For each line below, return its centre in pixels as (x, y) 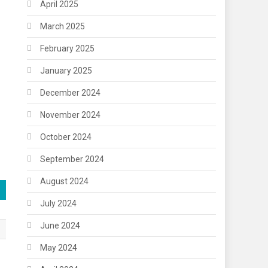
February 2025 (68, 48)
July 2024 (59, 203)
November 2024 (71, 115)
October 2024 (66, 137)
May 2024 (59, 247)
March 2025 (63, 26)
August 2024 (65, 181)
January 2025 (66, 70)
